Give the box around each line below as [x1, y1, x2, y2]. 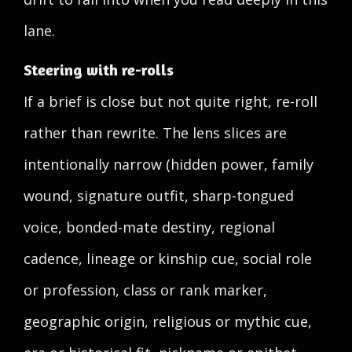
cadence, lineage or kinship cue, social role [24, 249, 312, 268]
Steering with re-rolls [24, 60, 174, 79]
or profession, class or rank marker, [24, 280, 267, 299]
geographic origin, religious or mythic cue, [24, 312, 312, 331]
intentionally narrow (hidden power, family [24, 155, 313, 174]
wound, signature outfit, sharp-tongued [24, 186, 294, 205]
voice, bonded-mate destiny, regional [24, 218, 275, 236]
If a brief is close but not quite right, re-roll [24, 92, 317, 111]
